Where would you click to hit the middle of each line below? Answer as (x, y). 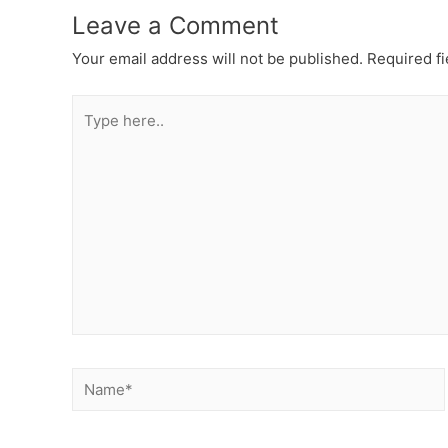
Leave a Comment (175, 26)
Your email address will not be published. (217, 59)
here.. (91, 134)
